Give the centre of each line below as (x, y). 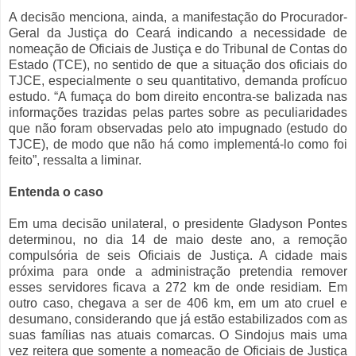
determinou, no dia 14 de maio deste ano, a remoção (178, 240)
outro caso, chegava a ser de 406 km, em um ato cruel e (178, 304)
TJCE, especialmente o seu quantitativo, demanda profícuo (178, 81)
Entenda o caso (56, 192)
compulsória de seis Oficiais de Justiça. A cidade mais (178, 256)
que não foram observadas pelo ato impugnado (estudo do (178, 129)
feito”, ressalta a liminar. (75, 161)
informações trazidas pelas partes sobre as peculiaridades (178, 113)
